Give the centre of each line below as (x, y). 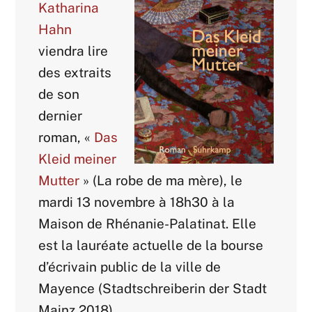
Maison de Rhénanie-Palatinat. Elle (148, 224)
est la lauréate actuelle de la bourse (151, 245)
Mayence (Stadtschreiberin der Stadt (153, 289)
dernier (61, 116)
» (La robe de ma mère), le (161, 181)
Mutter (59, 181)
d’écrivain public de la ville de (130, 267)
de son (59, 94)
